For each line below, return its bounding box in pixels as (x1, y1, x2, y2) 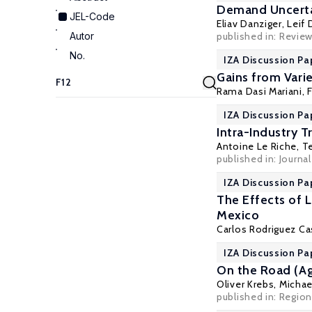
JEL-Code (70, 10, 115, 22)
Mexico (217, 208, 260, 223)
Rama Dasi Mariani (217, 85, 302, 97)
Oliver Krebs (217, 278, 274, 290)
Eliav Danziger (217, 17, 282, 30)
